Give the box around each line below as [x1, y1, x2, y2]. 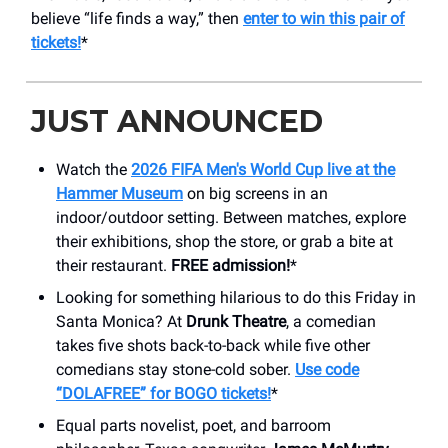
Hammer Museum [56, 183, 183, 203]
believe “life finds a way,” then [31, 8, 243, 28]
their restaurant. [56, 255, 171, 275]
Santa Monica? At [56, 311, 186, 331]
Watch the [56, 159, 131, 179]
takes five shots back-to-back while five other [56, 335, 370, 355]
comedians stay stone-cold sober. [56, 359, 295, 379]
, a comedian [286, 311, 376, 331]
